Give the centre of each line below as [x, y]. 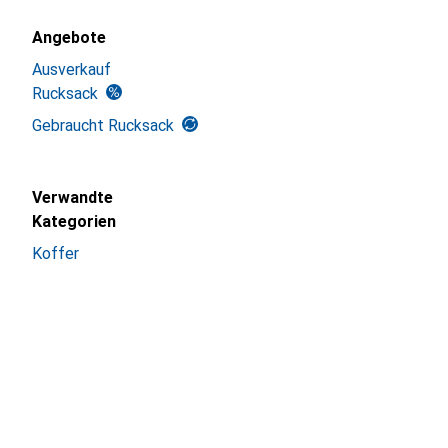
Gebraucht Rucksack [103, 125]
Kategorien [74, 221]
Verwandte [72, 197]
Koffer [55, 253]
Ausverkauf [71, 69]
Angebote [69, 37]
